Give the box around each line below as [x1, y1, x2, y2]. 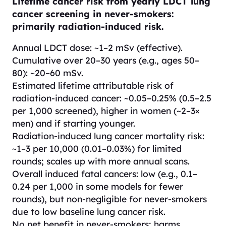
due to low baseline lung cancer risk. [12, 206, 165, 217]
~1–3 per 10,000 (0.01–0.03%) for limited [12, 143, 182, 154]
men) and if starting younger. [12, 118, 135, 129]
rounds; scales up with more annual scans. [12, 155, 190, 167]
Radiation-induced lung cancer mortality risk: [12, 130, 204, 142]
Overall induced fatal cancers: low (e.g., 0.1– [12, 168, 197, 180]
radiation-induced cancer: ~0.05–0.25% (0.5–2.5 [12, 92, 211, 104]
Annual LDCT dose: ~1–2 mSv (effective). [12, 42, 183, 53]
